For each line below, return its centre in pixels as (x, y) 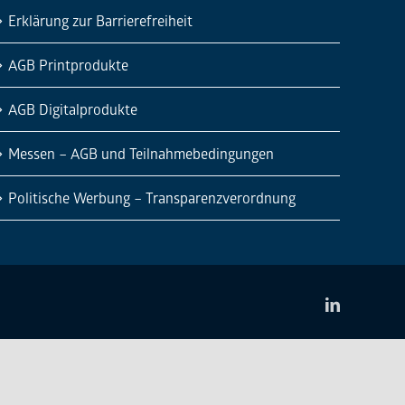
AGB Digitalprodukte (73, 109)
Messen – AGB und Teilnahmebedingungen (141, 153)
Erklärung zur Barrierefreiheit (101, 20)
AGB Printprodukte (69, 65)
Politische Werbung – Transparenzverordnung (152, 198)
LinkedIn (365, 303)
